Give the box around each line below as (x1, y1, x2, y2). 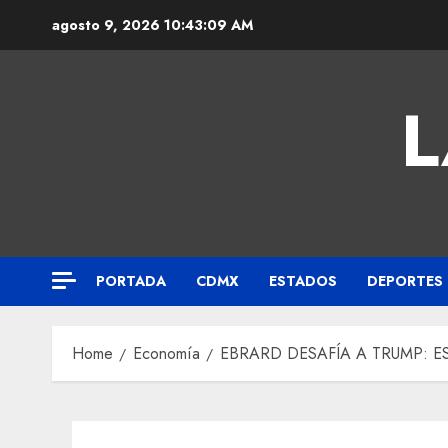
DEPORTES (367, 271, 443, 291)
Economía (133, 342, 200, 365)
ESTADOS (269, 271, 337, 291)
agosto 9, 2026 (52, 15, 164, 35)
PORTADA (96, 271, 166, 291)
